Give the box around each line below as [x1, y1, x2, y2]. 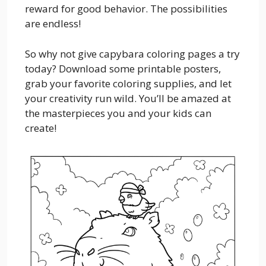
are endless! [25, 17, 81, 31]
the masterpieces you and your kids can [25, 106, 211, 120]
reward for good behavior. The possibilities [25, 2, 227, 16]
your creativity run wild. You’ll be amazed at [25, 91, 231, 105]
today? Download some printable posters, [25, 61, 221, 75]
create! [25, 121, 56, 135]
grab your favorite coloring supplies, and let [25, 76, 232, 90]
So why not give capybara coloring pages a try [25, 46, 240, 61]
